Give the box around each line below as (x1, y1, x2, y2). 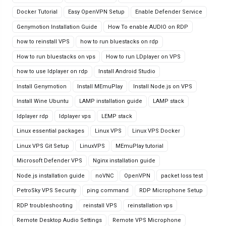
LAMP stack (153, 98, 184, 104)
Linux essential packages (17, 128, 84, 134)
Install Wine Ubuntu (17, 98, 69, 104)
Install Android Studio (98, 68, 155, 75)
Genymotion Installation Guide (17, 23, 97, 30)
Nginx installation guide (93, 157, 155, 164)
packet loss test (161, 172, 203, 179)
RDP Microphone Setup (139, 187, 203, 194)
